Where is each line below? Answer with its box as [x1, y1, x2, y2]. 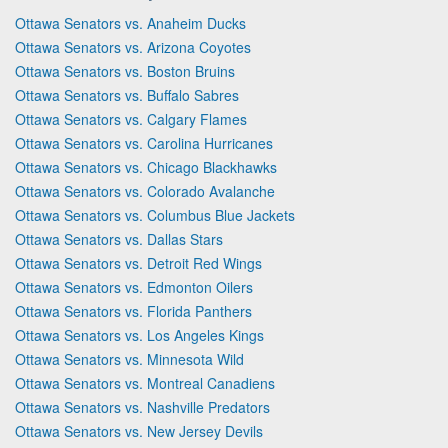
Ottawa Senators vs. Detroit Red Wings [15, 252, 262, 273]
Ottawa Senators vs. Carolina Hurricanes [15, 132, 273, 153]
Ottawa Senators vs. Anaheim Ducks [15, 12, 246, 33]
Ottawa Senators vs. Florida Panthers [15, 300, 252, 321]
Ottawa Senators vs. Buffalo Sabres [15, 84, 239, 105]
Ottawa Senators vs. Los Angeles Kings [15, 324, 264, 345]
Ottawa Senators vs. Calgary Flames [15, 108, 247, 129]
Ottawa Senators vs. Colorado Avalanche [15, 180, 275, 201]
